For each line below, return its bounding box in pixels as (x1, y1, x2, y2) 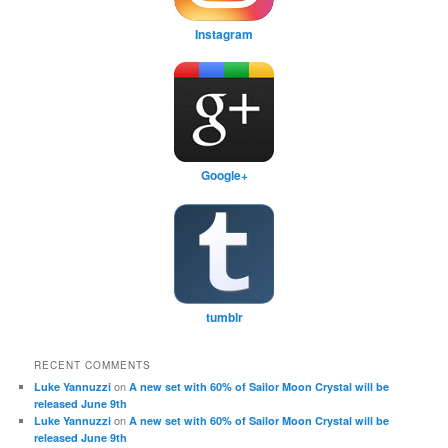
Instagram (195, 24, 253, 43)
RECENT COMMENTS (34, 358, 152, 373)
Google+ (200, 166, 248, 185)
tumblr (205, 307, 243, 326)
